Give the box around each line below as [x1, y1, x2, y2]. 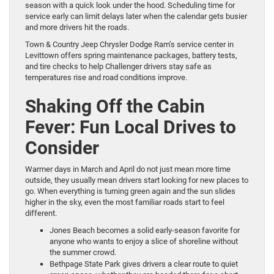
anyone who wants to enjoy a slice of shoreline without [50, 236, 238, 246]
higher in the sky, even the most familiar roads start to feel [25, 197, 224, 207]
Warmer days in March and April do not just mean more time [25, 164, 231, 174]
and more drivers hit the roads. [25, 22, 129, 32]
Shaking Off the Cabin [25, 95, 205, 117]
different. [25, 208, 57, 218]
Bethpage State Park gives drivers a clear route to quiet [50, 259, 238, 268]
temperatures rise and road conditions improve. [25, 72, 187, 82]
